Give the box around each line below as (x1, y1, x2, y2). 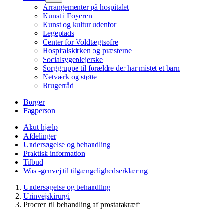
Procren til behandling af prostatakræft (23, 200, 140, 209)
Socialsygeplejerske (43, 55, 103, 63)
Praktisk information (23, 149, 85, 157)
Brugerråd (43, 81, 74, 90)
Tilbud (23, 157, 43, 166)
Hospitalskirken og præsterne (43, 46, 132, 55)
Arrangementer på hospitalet (43, 2, 129, 11)
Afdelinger (23, 131, 56, 140)
